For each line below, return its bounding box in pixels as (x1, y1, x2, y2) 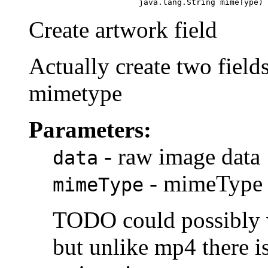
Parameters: (29, 117, 151, 143)
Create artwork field (29, 17, 217, 43)
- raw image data (98, 144, 260, 170)
